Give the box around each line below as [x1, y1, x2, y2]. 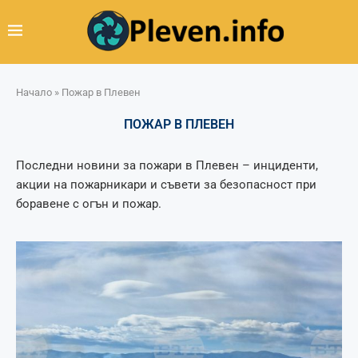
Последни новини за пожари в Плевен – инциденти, [16, 157, 318, 173]
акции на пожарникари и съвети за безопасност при [16, 177, 316, 192]
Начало [16, 86, 52, 98]
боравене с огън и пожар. [16, 196, 161, 211]
